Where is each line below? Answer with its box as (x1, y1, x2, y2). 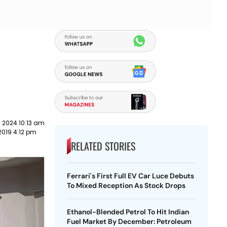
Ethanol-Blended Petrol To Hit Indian (66, 207, 189, 216)
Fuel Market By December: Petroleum (66, 217, 192, 226)
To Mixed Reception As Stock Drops (66, 181, 185, 190)
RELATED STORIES (70, 138, 135, 154)
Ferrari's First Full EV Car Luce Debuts (66, 171, 194, 180)
